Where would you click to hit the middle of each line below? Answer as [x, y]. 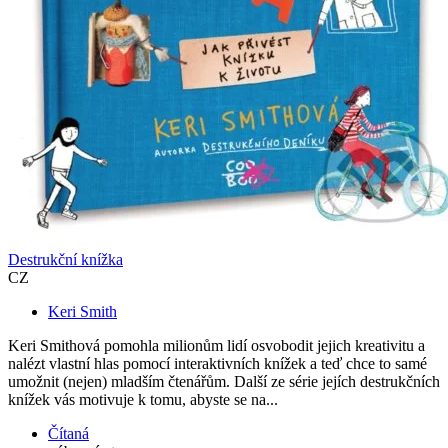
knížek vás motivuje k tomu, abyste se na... [143, 400]
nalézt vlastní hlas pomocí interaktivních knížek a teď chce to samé [217, 364]
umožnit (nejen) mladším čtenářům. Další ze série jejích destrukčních [224, 382]
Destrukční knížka [65, 260]
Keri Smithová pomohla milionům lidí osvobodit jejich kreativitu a [216, 346]
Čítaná [68, 434]
